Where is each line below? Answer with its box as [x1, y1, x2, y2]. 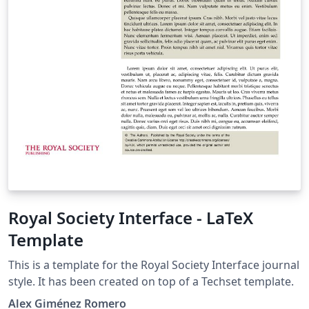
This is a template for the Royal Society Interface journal [8, 257, 299, 272]
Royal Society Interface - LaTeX [8, 206, 253, 229]
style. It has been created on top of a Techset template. [99, 273, 294, 289]
